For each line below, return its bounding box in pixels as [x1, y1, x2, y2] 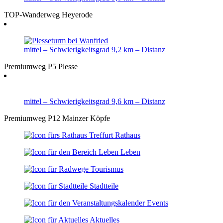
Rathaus [115, 130, 140, 139]
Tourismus [91, 164, 123, 173]
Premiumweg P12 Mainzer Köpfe [4, 113, 110, 122]
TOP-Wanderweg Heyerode [4, 10, 93, 19]
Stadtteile [90, 181, 118, 190]
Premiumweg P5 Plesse [4, 62, 78, 71]
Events [147, 198, 168, 207]
